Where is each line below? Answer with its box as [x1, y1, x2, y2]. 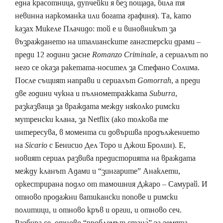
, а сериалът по [156, 49, 208, 60]
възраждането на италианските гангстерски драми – [15, 36, 201, 47]
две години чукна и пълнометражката [15, 88, 149, 99]
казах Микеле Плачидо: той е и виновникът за [15, 23, 176, 34]
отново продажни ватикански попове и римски [15, 191, 178, 202]
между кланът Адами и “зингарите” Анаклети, [15, 165, 180, 176]
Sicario [25, 139, 47, 150]
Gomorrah [137, 75, 171, 86]
